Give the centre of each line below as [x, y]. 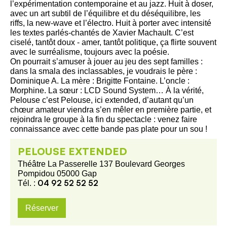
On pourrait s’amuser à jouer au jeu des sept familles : [106, 62]
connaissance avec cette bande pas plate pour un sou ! [109, 129]
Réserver [42, 208]
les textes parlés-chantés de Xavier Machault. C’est [102, 33]
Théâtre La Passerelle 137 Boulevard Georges [101, 164]
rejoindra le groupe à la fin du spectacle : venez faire [104, 119]
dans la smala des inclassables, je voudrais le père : [104, 71]
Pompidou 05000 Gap [57, 174]
